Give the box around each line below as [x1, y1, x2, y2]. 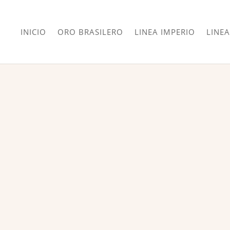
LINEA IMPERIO [135, 27, 195, 37]
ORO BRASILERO [57, 27, 123, 37]
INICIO [21, 27, 46, 37]
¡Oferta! [83, 167, 120, 179]
